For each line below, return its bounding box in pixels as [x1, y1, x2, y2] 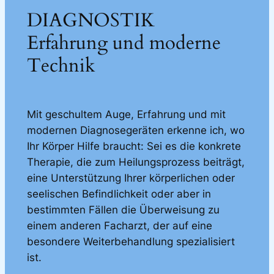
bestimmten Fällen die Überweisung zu [26, 203, 220, 216]
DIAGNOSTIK [26, 7, 155, 34]
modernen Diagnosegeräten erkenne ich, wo [26, 124, 245, 136]
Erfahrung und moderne [26, 30, 221, 56]
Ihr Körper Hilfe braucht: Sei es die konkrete [26, 139, 241, 152]
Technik [26, 53, 95, 79]
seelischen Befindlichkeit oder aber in [26, 187, 211, 200]
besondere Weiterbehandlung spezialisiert [26, 235, 235, 248]
